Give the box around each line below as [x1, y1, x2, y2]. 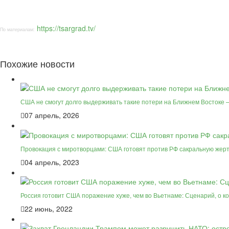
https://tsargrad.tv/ [37, 23, 96, 33]
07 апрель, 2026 [25, 110, 79, 121]
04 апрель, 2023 [25, 156, 79, 167]
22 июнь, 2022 [25, 203, 73, 214]
